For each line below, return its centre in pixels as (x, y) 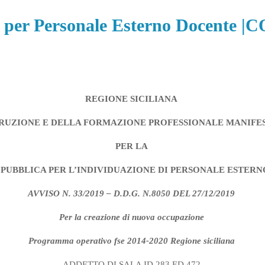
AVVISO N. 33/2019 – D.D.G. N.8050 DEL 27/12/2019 (131, 193)
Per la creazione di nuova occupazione (132, 217)
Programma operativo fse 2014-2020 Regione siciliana (131, 241)
